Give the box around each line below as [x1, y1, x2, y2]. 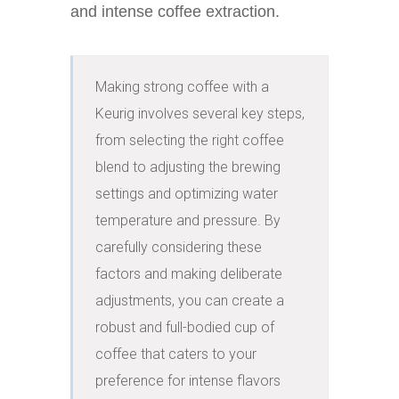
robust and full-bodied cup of [95, 319, 274, 336]
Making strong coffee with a [95, 78, 269, 95]
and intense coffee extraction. [70, 3, 280, 20]
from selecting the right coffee [95, 132, 284, 149]
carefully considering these [95, 239, 262, 256]
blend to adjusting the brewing [95, 159, 281, 175]
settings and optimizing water [95, 185, 278, 202]
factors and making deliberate [95, 265, 282, 282]
